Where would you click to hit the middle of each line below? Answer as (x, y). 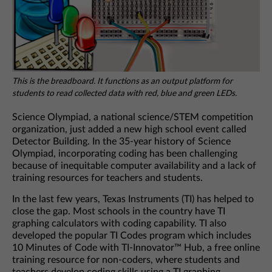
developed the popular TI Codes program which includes (132, 236)
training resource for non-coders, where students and (126, 260)
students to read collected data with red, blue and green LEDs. (124, 94)
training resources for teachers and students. (107, 178)
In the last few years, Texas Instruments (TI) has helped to (133, 199)
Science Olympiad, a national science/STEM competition (133, 117)
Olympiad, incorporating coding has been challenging (125, 154)
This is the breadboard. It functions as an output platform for (122, 82)
